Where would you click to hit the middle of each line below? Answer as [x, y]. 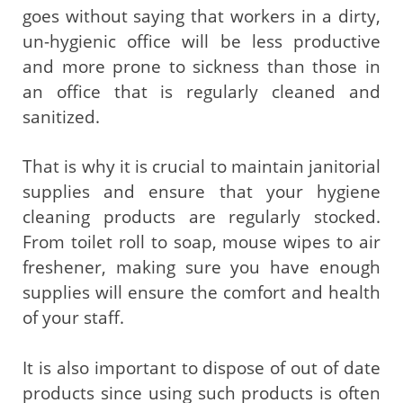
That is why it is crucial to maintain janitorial [201, 167]
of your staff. [73, 318]
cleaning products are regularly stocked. [201, 217]
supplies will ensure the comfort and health [201, 293]
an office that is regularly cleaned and [201, 92]
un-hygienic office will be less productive [201, 41]
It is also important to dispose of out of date [201, 367]
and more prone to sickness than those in [201, 67]
